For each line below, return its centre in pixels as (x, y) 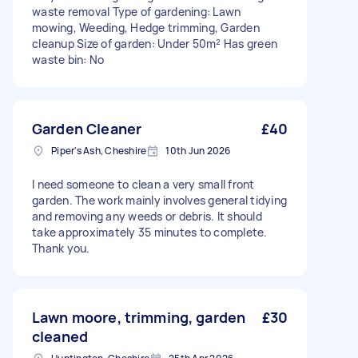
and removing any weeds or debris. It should (147, 216)
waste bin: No (68, 60)
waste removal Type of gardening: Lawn (137, 12)
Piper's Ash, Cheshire (99, 151)
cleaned (60, 336)
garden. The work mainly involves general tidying (159, 200)
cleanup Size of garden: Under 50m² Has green (155, 44)
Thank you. (61, 248)
